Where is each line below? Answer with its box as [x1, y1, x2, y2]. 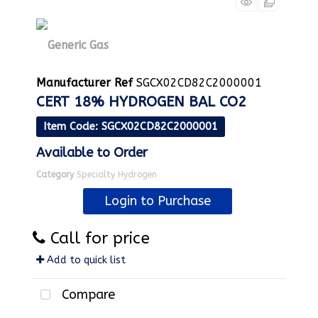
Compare [58, 286, 115, 302]
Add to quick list [44, 253, 126, 266]
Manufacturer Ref [36, 75, 133, 89]
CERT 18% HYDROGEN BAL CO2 [36, 93, 246, 110]
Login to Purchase [104, 192, 211, 209]
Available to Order [36, 144, 148, 160]
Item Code [43, 119, 95, 133]
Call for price [50, 228, 150, 248]
